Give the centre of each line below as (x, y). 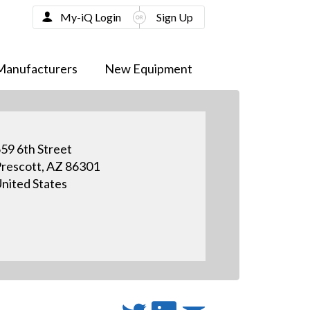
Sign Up (174, 17)
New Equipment (148, 69)
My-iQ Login (90, 17)
